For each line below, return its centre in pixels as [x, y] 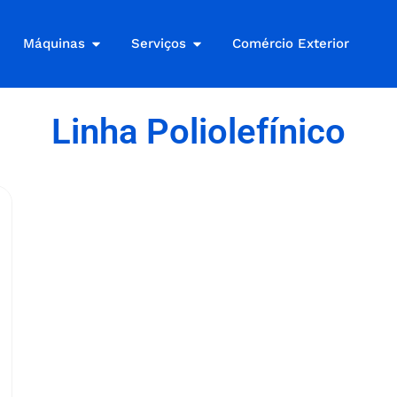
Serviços [159, 44]
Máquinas [54, 44]
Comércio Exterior [291, 44]
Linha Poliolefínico [198, 131]
